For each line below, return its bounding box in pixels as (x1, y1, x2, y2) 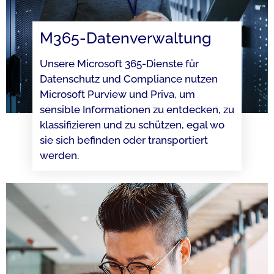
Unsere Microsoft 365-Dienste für (39, 57, 199, 70)
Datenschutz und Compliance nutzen (39, 72, 218, 85)
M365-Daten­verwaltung (39, 28, 212, 47)
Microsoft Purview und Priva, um (39, 87, 195, 100)
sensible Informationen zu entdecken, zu (39, 103, 234, 116)
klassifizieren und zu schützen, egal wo (39, 118, 224, 131)
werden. (39, 149, 79, 161)
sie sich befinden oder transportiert (39, 133, 208, 146)
